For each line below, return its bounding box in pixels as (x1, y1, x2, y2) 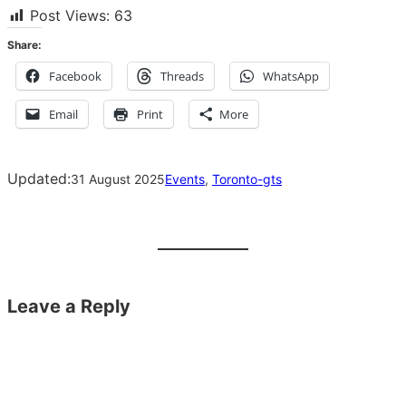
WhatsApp (263, 68, 319, 85)
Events (165, 170, 205, 187)
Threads (160, 68, 204, 85)
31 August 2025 (71, 170, 165, 187)
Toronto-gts (212, 170, 282, 187)
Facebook (49, 68, 101, 85)
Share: (7, 38, 42, 53)
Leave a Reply (7, 295, 130, 318)
